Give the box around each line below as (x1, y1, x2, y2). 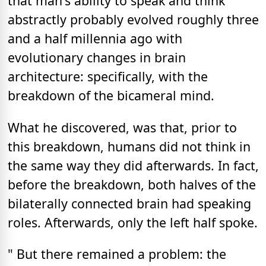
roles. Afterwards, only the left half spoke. (8, 213, 258, 231)
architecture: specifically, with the (8, 68, 208, 85)
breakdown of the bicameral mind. (8, 87, 214, 104)
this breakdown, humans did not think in (8, 137, 251, 155)
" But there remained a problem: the (8, 245, 226, 262)
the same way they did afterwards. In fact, (8, 156, 259, 174)
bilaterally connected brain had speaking (8, 194, 251, 212)
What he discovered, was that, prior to (8, 118, 237, 136)
